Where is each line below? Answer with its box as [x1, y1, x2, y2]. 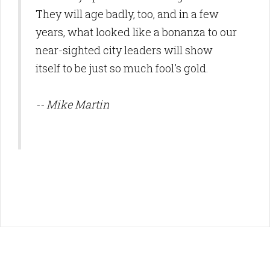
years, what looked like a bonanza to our [36, 25, 237, 39]
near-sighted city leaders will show [36, 43, 213, 57]
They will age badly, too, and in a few [36, 7, 219, 21]
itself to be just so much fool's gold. [36, 61, 209, 75]
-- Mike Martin [36, 97, 110, 111]
